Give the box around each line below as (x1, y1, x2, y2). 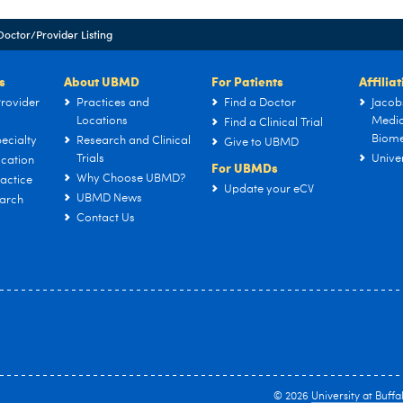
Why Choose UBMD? (76, 173, 185, 184)
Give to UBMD (224, 137, 299, 148)
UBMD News (76, 193, 142, 204)
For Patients (211, 72, 283, 90)
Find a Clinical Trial (224, 117, 323, 129)
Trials (76, 153, 104, 165)
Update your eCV (224, 184, 314, 195)
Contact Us (76, 212, 135, 224)
